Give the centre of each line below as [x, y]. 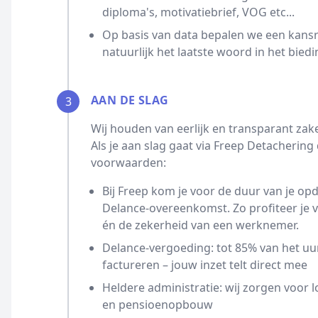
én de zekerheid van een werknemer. [201, 225]
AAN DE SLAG [130, 100]
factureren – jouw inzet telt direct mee [205, 265]
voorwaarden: [128, 163]
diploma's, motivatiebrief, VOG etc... [198, 12]
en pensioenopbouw [158, 305]
